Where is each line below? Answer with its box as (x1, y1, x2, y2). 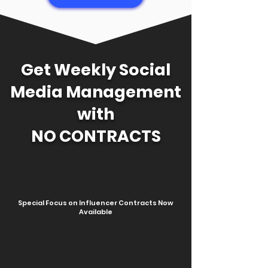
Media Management (10, 81, 181, 103)
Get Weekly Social (21, 59, 170, 81)
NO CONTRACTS (31, 125, 161, 147)
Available (79, 207, 112, 217)
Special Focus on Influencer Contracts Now (18, 198, 173, 208)
